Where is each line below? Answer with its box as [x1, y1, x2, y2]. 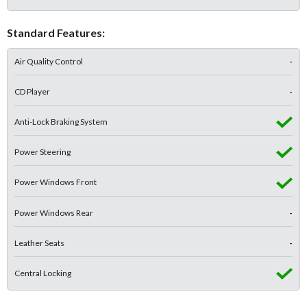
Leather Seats [14, 237, 64, 248]
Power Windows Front [14, 177, 97, 188]
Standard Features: [7, 25, 105, 39]
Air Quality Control [14, 56, 83, 66]
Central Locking [14, 267, 71, 278]
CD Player [14, 86, 50, 97]
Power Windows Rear [14, 207, 93, 218]
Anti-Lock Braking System [14, 116, 108, 127]
